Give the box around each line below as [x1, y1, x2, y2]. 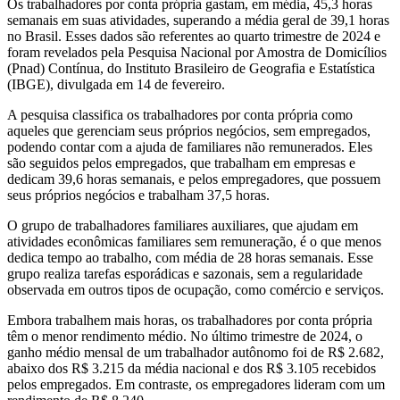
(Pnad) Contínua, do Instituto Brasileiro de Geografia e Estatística [7, 61, 375, 76]
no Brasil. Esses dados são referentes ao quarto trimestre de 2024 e [7, 29, 380, 44]
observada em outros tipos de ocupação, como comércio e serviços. [7, 282, 384, 297]
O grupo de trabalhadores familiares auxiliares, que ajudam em [7, 218, 358, 233]
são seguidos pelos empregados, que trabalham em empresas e [7, 155, 355, 171]
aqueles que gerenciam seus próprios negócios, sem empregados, [7, 123, 371, 138]
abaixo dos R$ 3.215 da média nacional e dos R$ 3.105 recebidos [7, 361, 376, 376]
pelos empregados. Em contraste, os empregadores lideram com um [7, 377, 385, 392]
